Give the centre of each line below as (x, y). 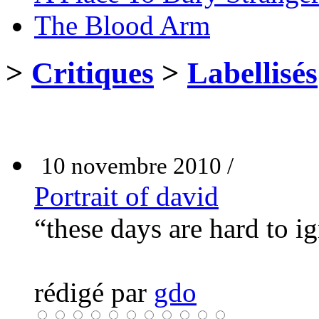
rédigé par (94, 292)
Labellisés (252, 73)
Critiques (93, 73)
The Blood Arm (122, 25)
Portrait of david (126, 196)
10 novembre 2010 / (137, 166)
